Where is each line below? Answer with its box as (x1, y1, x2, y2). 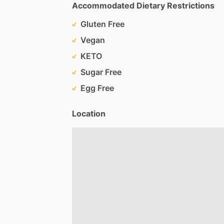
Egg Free (80, 82, 114, 93)
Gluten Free (80, 18, 124, 29)
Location (72, 108, 105, 118)
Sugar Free (80, 66, 121, 77)
